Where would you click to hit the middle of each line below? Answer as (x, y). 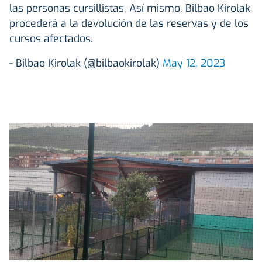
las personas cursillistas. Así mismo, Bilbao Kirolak (130, 8)
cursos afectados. (51, 39)
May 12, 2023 (194, 63)
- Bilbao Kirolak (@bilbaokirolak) (86, 63)
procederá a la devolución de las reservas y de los (129, 24)
